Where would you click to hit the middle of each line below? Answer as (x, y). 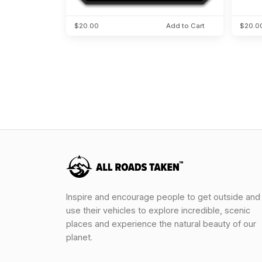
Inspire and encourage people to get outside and (163, 197)
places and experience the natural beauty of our (161, 224)
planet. (79, 237)
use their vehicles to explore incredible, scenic (158, 211)
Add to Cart (185, 26)
